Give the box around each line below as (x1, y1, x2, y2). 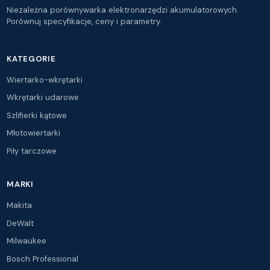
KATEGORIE (7, 53, 56, 64)
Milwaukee (7, 236, 47, 246)
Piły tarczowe (7, 145, 57, 156)
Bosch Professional (7, 253, 79, 264)
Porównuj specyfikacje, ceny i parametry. (7, 16, 162, 27)
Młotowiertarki (7, 128, 61, 139)
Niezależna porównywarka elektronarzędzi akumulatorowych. (7, 4, 239, 15)
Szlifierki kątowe (7, 110, 67, 121)
